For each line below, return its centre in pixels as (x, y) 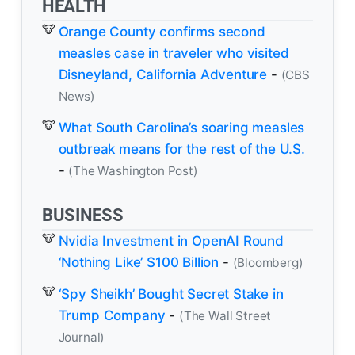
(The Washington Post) (133, 171)
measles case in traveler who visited (174, 53)
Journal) (82, 338)
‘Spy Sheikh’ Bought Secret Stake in (171, 294)
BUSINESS (83, 214)
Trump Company (112, 316)
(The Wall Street (225, 316)
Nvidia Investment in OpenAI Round (171, 240)
